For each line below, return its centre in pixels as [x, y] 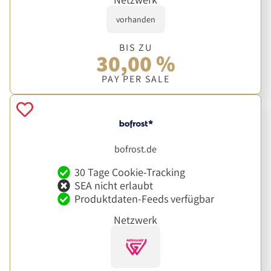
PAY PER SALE [135, 79]
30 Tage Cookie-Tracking [129, 172]
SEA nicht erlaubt [113, 185]
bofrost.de [135, 149]
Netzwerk [135, 220]
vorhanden [135, 19]
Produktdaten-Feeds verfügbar [144, 198]
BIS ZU [135, 47]
